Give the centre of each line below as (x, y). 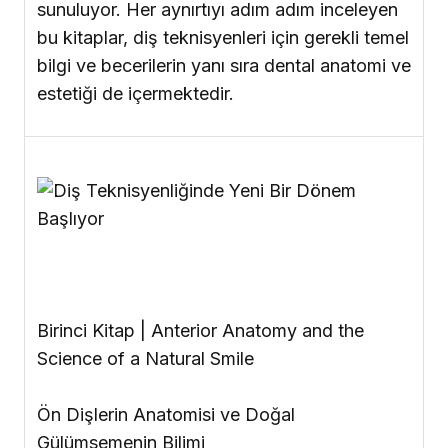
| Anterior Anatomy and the (252, 331)
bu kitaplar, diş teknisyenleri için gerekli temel (223, 38)
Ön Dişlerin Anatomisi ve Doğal (166, 415)
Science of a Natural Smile (145, 359)
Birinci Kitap (86, 331)
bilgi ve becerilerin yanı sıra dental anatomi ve (224, 66)
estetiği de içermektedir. (135, 94)
